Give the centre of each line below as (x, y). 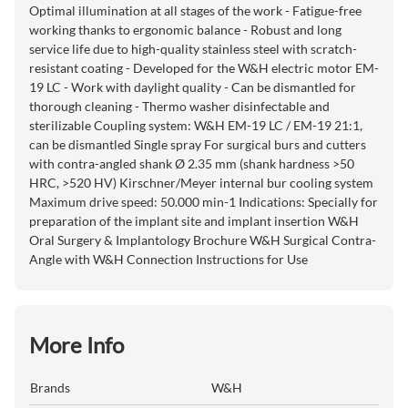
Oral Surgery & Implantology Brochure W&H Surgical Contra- (203, 240)
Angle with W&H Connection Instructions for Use (168, 260)
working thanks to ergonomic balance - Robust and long (185, 30)
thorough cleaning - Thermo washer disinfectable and (179, 107)
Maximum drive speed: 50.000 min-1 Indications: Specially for (204, 202)
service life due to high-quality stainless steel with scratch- (193, 49)
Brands (50, 388)
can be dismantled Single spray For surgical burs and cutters (198, 145)
